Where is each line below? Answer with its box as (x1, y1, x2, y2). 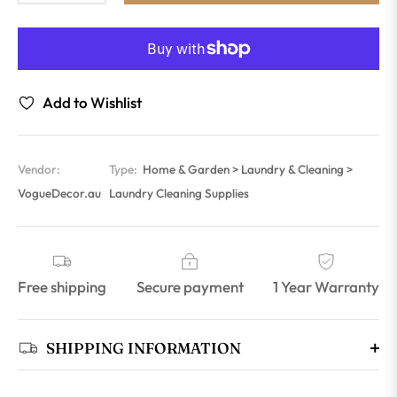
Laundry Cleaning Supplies (109, 185, 250, 202)
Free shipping (18, 277, 106, 297)
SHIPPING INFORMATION (46, 339, 241, 358)
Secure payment (136, 277, 244, 297)
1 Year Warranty (273, 277, 379, 297)
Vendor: (18, 161, 60, 178)
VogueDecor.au (18, 185, 101, 202)
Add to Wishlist (43, 93, 142, 113)
